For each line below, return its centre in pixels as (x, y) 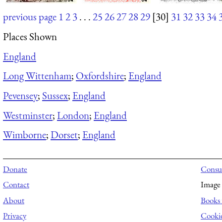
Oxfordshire (100, 76)
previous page (30, 17)
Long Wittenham (37, 76)
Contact (16, 185)
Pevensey (20, 95)
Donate (15, 169)
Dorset (64, 135)
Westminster (28, 115)
